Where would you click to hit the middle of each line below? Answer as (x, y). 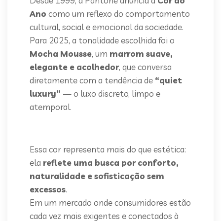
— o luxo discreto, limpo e (110, 93)
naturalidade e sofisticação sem (97, 176)
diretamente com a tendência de (92, 80)
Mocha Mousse (61, 54)
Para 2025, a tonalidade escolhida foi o (102, 40)
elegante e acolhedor (74, 67)
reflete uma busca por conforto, (111, 163)
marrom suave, (141, 54)
